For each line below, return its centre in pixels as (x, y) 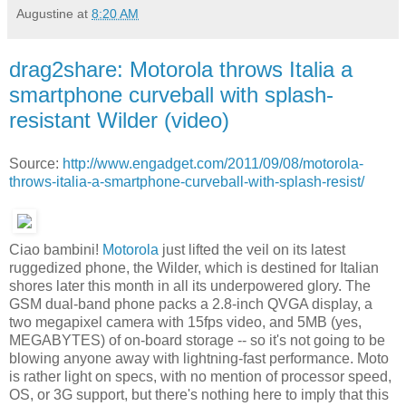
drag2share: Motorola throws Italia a (181, 70)
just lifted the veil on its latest (252, 249)
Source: (36, 164)
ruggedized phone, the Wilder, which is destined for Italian (194, 267)
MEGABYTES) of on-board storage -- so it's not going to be (197, 340)
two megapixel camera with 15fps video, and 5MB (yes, (185, 322)
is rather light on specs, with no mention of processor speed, (200, 376)
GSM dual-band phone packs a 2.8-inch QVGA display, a (191, 304)
